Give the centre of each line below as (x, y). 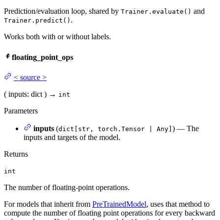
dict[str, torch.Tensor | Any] (115, 129)
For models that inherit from (48, 204)
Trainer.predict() (37, 21)
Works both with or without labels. (57, 37)
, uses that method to (178, 204)
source (30, 77)
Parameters (21, 110)
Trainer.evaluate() (156, 12)
